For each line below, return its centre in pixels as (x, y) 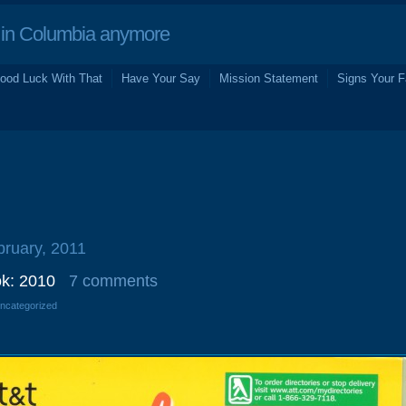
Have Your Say (161, 78)
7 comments (113, 281)
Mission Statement (269, 78)
